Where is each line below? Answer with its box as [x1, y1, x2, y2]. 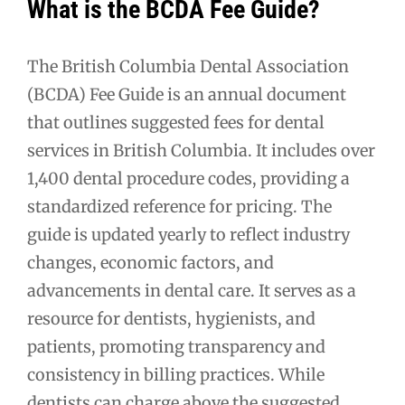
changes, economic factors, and [27, 251, 274, 273]
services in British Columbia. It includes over [27, 139, 375, 161]
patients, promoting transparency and [27, 335, 325, 357]
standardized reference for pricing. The [27, 195, 332, 217]
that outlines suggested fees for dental [27, 111, 325, 133]
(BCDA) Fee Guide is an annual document [27, 83, 346, 105]
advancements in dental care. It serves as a [27, 279, 356, 301]
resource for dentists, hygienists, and [27, 307, 316, 329]
